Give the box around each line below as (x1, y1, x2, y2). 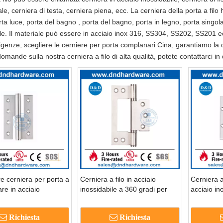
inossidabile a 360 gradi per (80, 185, 167, 194)
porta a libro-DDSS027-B (80, 195, 158, 204)
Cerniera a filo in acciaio (80, 175, 156, 184)
